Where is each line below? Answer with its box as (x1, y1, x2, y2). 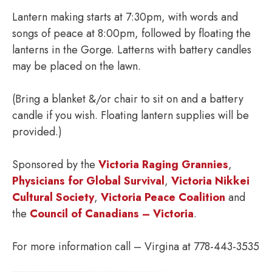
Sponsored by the (12, 157, 98, 172)
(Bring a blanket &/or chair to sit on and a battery (12, 91, 243, 107)
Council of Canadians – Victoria (30, 206, 194, 222)
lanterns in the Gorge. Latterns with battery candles (12, 42, 251, 58)
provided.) (12, 124, 62, 140)
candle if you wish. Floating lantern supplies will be (12, 107, 249, 123)
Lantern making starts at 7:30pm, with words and (12, 9, 238, 25)
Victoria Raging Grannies (98, 157, 228, 172)
